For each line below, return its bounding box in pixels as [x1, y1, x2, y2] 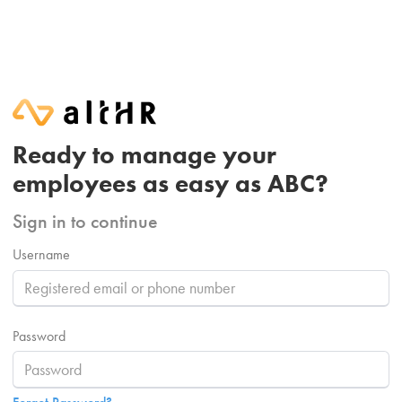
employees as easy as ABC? [13, 168, 328, 200]
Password [13, 326, 66, 345]
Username [13, 245, 70, 265]
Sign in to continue [13, 208, 158, 235]
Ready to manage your [13, 139, 276, 171]
